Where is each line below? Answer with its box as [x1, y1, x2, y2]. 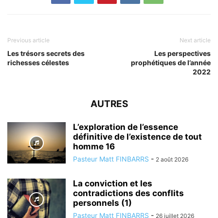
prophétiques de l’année [131, 58, 211, 67]
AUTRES [90, 98, 128, 110]
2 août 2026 [156, 156, 188, 163]
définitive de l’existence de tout [73, 132, 202, 142]
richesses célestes [7, 58, 69, 67]
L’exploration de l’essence [73, 122, 178, 132]
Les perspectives [154, 49, 211, 58]
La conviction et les [73, 179, 152, 189]
